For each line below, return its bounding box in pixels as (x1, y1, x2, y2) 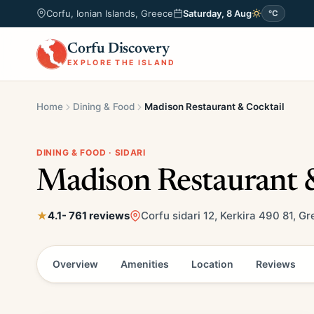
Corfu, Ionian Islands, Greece (46, 8, 173, 19)
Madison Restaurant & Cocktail (144, 101, 285, 112)
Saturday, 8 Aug (183, 8, 252, 19)
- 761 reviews (62, 209, 130, 222)
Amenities (121, 258, 169, 270)
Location (191, 258, 233, 270)
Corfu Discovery (67, 41, 170, 57)
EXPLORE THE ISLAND (67, 57, 176, 67)
